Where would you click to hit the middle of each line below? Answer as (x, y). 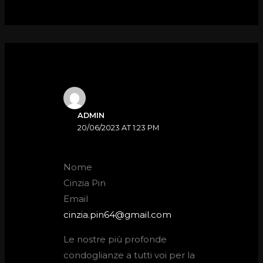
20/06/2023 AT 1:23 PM (119, 127)
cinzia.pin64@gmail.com (118, 215)
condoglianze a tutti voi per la (129, 255)
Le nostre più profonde (115, 240)
